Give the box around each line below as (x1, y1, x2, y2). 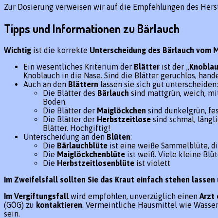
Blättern (68, 80, 98, 89)
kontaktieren (36, 200, 82, 210)
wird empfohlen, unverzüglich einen (69, 192, 200, 201)
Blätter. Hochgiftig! (43, 124, 110, 133)
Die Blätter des (43, 89, 97, 98)
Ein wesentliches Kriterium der (23, 62, 134, 72)
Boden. (43, 97, 67, 107)
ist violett (134, 159, 170, 168)
